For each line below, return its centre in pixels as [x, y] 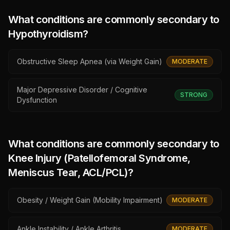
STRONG [194, 95]
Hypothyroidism [45, 34]
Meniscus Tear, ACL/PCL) [68, 172]
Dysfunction [37, 100]
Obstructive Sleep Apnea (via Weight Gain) [90, 61]
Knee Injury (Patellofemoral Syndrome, [99, 158]
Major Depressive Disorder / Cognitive [82, 90]
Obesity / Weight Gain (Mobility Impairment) [90, 200]
